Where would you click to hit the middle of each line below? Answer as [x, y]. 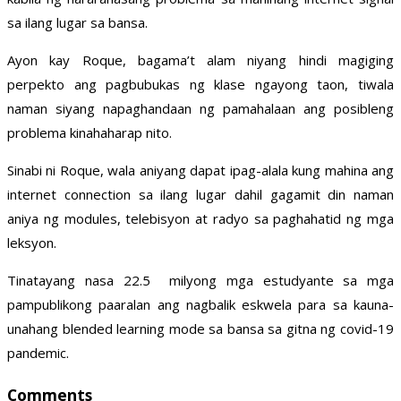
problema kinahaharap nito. [90, 133]
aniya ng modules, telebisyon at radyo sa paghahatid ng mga [200, 219]
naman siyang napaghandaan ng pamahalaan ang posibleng [200, 109]
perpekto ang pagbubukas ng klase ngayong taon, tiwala [200, 85]
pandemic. [38, 353]
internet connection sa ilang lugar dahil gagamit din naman [200, 195]
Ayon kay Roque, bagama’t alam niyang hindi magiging [200, 60]
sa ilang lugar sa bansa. [77, 23]
